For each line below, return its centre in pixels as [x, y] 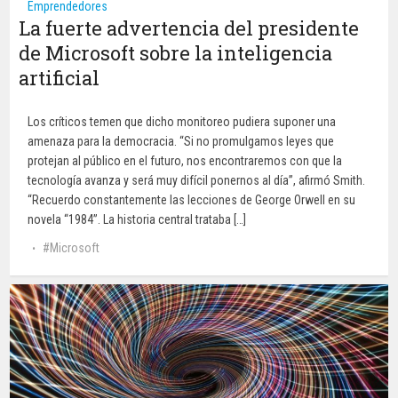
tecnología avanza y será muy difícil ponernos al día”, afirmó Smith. [197, 180]
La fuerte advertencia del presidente [189, 28]
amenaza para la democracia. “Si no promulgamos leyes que [181, 141]
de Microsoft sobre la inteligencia [176, 52]
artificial [60, 77]
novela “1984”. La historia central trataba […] [137, 219]
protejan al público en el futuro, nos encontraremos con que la [185, 160]
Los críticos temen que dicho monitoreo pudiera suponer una [182, 121]
